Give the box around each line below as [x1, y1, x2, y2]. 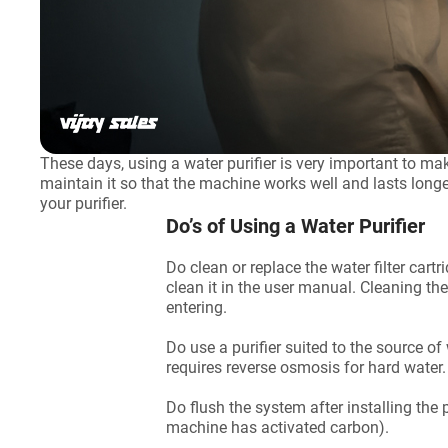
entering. [166, 298, 231, 317]
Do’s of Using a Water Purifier [166, 214, 425, 238]
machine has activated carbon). [166, 418, 393, 437]
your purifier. [39, 194, 127, 213]
